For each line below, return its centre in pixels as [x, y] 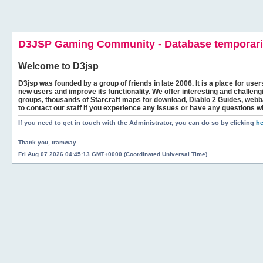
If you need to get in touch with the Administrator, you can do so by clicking [137, 123]
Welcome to [45, 66]
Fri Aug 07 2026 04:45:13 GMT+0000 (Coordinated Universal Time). [114, 154]
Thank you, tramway [47, 142]
